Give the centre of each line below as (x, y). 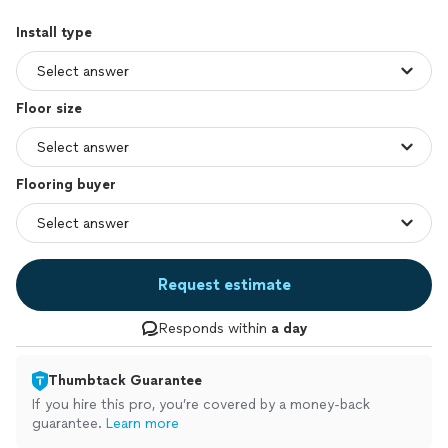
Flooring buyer (66, 184)
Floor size (49, 108)
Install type (54, 32)
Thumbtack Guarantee (125, 380)
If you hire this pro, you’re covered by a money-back (201, 404)
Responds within (214, 328)
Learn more (142, 423)
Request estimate (224, 284)
